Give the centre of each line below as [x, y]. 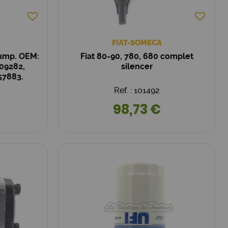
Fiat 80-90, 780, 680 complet [137, 56]
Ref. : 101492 [137, 90]
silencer [137, 66]
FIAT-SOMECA [137, 42]
